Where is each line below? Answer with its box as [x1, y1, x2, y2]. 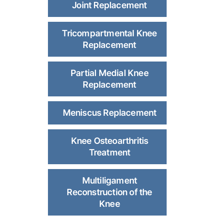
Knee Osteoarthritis [71, 136, 149, 146]
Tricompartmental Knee [62, 28, 157, 39]
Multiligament [82, 175, 138, 186]
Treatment [89, 147, 131, 158]
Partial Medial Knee [71, 68, 149, 78]
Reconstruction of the [67, 187, 153, 198]
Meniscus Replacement [62, 108, 157, 118]
